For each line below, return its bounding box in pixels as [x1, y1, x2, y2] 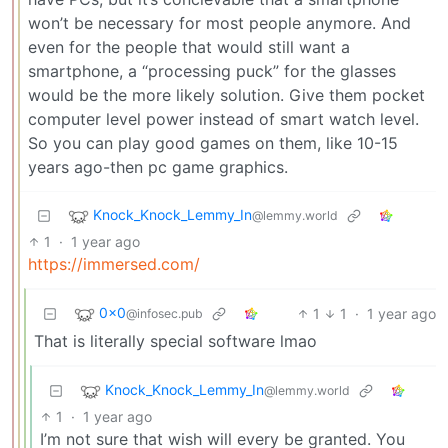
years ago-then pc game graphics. [28, 156, 288, 177]
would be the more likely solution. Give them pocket [28, 84, 425, 105]
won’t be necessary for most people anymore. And [28, 12, 411, 33]
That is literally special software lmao [34, 330, 317, 351]
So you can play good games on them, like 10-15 [28, 132, 398, 153]
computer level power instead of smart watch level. [28, 108, 419, 129]
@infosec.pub [126, 306, 203, 322]
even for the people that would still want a [28, 36, 350, 57]
